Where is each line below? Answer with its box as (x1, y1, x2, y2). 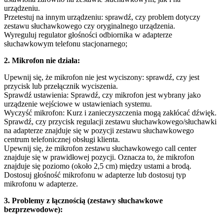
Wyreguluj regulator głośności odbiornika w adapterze (4, 30, 172, 39)
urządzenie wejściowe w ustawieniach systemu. (4, 99, 152, 108)
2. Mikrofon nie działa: (4, 56, 80, 65)
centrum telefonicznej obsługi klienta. (4, 135, 120, 144)
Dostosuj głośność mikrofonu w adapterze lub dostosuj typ (4, 170, 186, 179)
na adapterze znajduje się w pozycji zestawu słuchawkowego (4, 126, 194, 135)
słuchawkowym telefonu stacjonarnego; (4, 39, 127, 48)
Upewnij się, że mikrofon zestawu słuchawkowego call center (4, 144, 196, 152)
